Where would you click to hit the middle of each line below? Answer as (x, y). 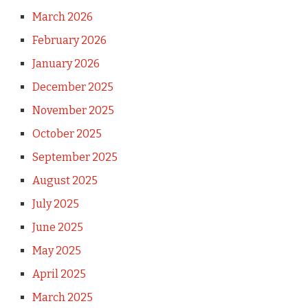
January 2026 (66, 64)
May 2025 (56, 251)
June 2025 (57, 227)
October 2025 (67, 134)
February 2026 (69, 40)
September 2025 (75, 157)
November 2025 (73, 110)
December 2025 (73, 87)
